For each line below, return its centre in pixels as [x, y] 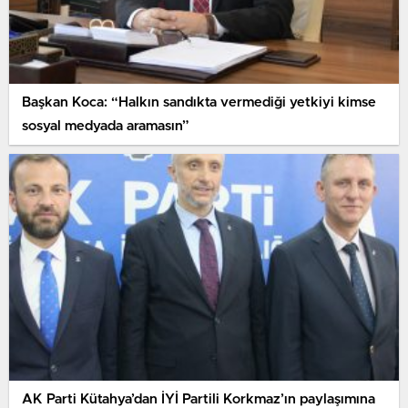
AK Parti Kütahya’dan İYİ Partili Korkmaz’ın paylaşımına [199, 399]
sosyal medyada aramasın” [106, 126]
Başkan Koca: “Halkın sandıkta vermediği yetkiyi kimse [199, 102]
